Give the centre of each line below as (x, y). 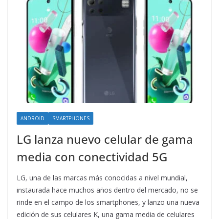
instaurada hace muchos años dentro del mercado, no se (107, 190)
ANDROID (33, 119)
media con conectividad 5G (92, 157)
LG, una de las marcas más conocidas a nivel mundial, (102, 178)
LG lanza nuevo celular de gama (105, 139)
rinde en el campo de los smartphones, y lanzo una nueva (108, 202)
